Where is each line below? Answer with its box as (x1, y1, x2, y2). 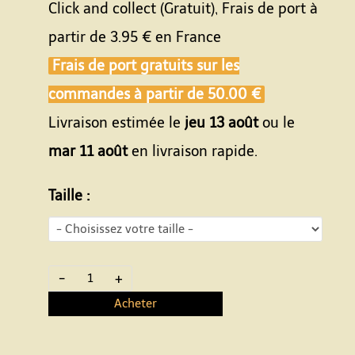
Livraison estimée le (48, 114, 185, 132)
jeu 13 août (185, 114, 258, 132)
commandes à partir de (48, 86, 208, 103)
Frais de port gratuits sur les (52, 57, 239, 74)
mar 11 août (48, 143, 128, 160)
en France (151, 29, 221, 46)
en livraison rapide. (128, 143, 258, 160)
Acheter (114, 296, 157, 311)
